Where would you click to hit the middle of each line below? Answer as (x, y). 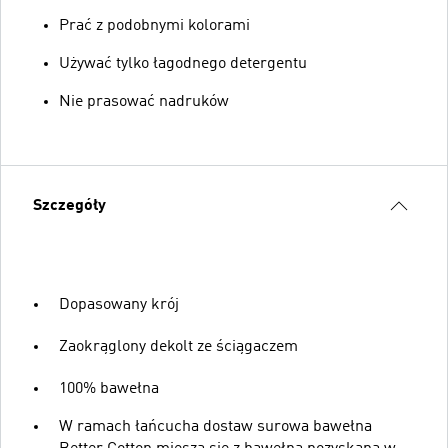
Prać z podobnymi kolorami (154, 25)
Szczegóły (69, 205)
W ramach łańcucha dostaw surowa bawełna (215, 426)
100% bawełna (109, 388)
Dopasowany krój (119, 304)
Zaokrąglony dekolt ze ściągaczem (178, 346)
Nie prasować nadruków (144, 101)
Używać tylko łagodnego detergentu (183, 63)
